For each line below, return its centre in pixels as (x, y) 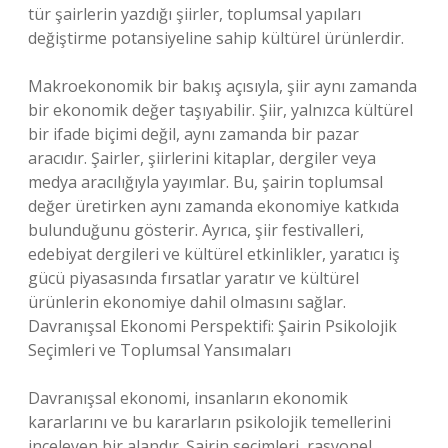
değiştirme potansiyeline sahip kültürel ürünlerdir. (216, 38)
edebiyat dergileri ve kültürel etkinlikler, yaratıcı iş (214, 254)
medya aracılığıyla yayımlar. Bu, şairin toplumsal (205, 182)
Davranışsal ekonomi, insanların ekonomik (188, 398)
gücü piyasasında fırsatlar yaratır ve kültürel (193, 278)
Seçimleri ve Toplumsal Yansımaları (159, 350)
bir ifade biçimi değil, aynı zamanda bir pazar (193, 134)
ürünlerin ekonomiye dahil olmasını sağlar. (187, 302)
